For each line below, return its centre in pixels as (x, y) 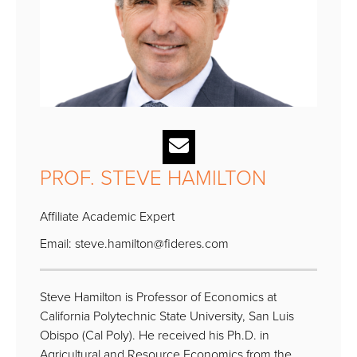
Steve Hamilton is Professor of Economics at (158, 297)
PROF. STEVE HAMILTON (153, 177)
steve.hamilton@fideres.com (152, 243)
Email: (57, 243)
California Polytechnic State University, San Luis (167, 316)
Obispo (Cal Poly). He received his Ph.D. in (155, 335)
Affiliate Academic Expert (107, 216)
